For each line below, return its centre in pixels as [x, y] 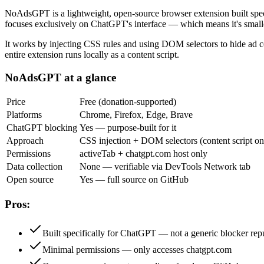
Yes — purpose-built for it [128, 128]
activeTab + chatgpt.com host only [143, 154]
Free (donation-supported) [128, 102]
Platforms [24, 115]
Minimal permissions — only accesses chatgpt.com [137, 249]
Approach [25, 141]
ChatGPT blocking [42, 128]
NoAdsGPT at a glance [60, 77]
